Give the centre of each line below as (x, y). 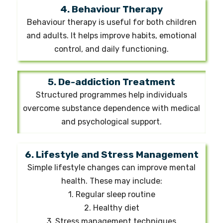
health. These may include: (111, 181)
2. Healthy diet (111, 208)
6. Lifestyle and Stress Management (111, 154)
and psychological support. (111, 121)
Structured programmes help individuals (111, 95)
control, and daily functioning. (111, 49)
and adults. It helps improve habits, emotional (111, 35)
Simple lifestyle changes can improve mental (111, 167)
